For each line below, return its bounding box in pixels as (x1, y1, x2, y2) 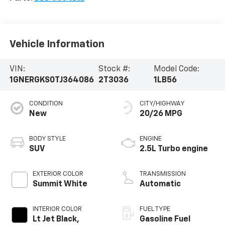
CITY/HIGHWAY (140, 100, 185, 107)
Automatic (140, 180, 181, 189)
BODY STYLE (29, 136, 66, 143)
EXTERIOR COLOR (32, 171, 83, 178)
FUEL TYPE (140, 206, 170, 213)
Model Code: (154, 65, 200, 73)
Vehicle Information (9, 39, 104, 49)
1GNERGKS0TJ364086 (9, 76, 94, 84)
